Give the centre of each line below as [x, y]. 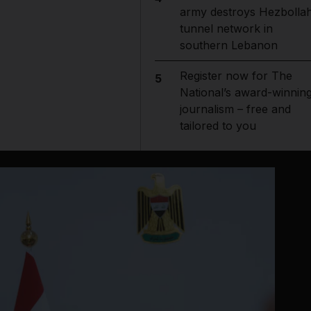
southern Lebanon [228, 45]
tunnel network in [226, 28]
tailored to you [218, 126]
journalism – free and [235, 109]
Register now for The [236, 76]
